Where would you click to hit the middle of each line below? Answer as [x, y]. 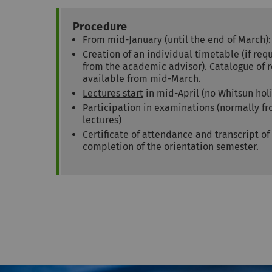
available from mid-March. [142, 79]
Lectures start [113, 93]
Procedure [100, 27]
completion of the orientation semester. [171, 147]
